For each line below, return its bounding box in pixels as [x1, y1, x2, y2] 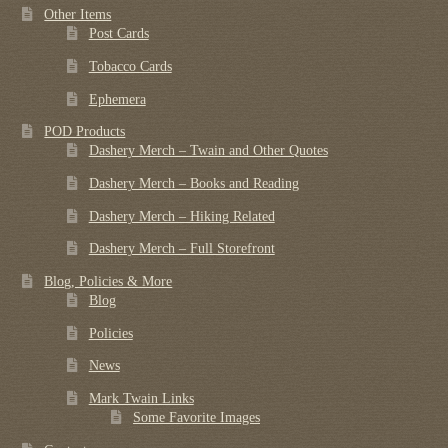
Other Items [44, 7, 112, 23]
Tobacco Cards [88, 58, 172, 74]
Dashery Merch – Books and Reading [88, 175, 299, 191]
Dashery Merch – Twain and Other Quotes [88, 143, 328, 159]
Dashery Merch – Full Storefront [88, 241, 275, 257]
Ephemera [88, 91, 146, 107]
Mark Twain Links [88, 391, 194, 407]
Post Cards [88, 26, 149, 42]
